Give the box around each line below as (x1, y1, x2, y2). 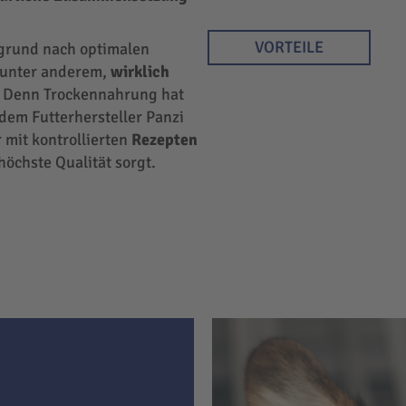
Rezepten (131, 130, 198, 150)
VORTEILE (255, 37, 324, 58)
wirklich (111, 62, 169, 82)
